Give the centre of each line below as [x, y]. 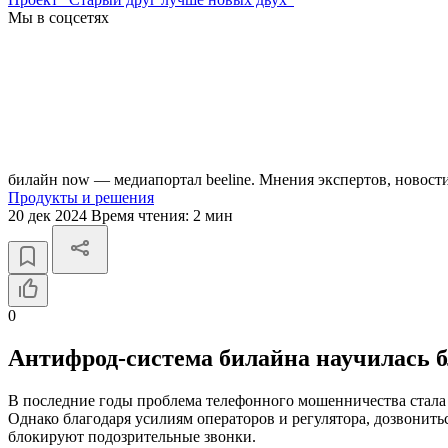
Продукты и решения [81, 197]
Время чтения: [142, 215]
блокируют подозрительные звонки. [132, 436]
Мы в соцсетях [58, 17]
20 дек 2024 [49, 215]
